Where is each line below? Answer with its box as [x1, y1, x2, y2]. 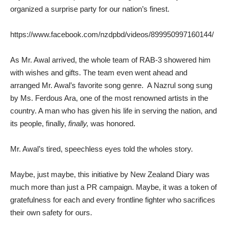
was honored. [91, 119, 135, 128]
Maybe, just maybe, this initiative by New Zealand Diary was [10, 169, 210, 179]
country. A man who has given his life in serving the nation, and [10, 106, 217, 115]
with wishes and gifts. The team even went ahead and [10, 68, 187, 77]
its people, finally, [10, 119, 68, 128]
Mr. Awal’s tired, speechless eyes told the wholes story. [10, 144, 193, 153]
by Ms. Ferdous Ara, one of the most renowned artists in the [10, 93, 208, 102]
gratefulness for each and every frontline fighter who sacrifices [10, 195, 215, 204]
